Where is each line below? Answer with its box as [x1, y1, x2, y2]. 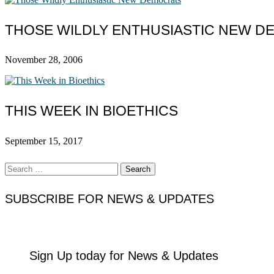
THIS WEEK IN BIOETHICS [5, 102, 178, 119]
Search [4, 162, 31, 173]
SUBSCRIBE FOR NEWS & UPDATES [5, 191, 214, 206]
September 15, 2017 [5, 135, 83, 146]
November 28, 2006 [5, 54, 83, 65]
